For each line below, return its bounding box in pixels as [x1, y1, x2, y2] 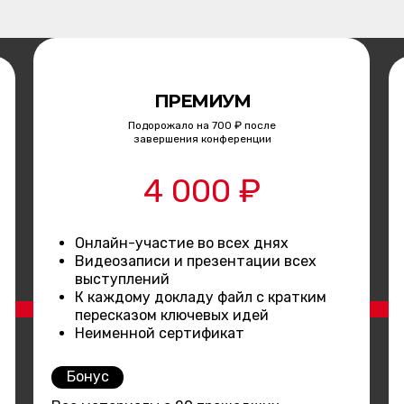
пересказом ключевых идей [75, 306, 269, 324]
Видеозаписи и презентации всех [75, 252, 317, 270]
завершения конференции [133, 132, 271, 145]
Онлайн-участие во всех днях [75, 234, 289, 252]
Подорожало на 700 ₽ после [128, 118, 276, 132]
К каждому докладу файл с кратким [75, 288, 326, 306]
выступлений [75, 270, 170, 288]
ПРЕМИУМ [153, 89, 251, 112]
